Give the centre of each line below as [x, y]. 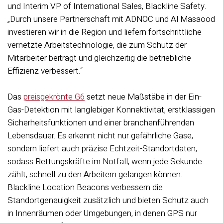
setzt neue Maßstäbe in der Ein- [143, 97]
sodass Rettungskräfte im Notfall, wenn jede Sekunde [105, 162]
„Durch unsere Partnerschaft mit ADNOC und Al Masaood [111, 19]
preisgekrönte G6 [54, 97]
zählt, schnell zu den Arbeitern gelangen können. [95, 174]
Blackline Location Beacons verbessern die [85, 187]
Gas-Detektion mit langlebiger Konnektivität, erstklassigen [111, 110]
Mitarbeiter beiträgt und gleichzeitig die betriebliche [99, 58]
